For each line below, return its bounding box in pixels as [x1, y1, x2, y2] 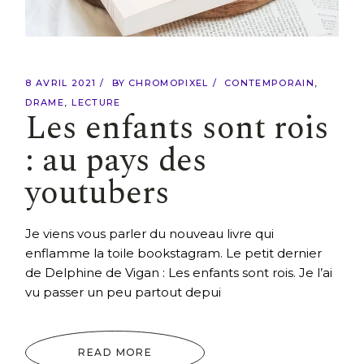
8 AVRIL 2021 [25, 77, 97, 89]
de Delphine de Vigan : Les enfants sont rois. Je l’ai [25, 265, 333, 281]
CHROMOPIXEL [128, 77, 209, 89]
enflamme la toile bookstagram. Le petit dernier [25, 245, 323, 262]
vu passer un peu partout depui [25, 284, 222, 301]
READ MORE [78, 346, 153, 359]
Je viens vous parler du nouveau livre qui [25, 226, 275, 242]
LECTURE [71, 97, 121, 109]
